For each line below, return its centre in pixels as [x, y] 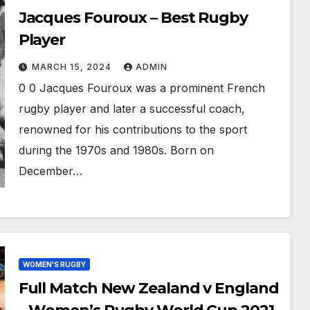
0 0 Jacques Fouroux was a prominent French [142, 88]
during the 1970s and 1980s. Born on [116, 150]
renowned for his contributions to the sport [133, 129]
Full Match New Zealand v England [148, 288]
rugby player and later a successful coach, [131, 109]
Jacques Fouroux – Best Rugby [133, 18]
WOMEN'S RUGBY [54, 264]
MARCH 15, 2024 [73, 67]
